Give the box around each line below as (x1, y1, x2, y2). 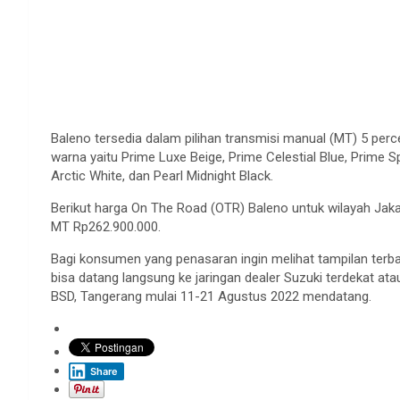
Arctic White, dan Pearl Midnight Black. (51, 167, 273, 184)
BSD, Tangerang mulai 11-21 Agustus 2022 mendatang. (51, 287, 371, 304)
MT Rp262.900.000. (51, 218, 161, 235)
